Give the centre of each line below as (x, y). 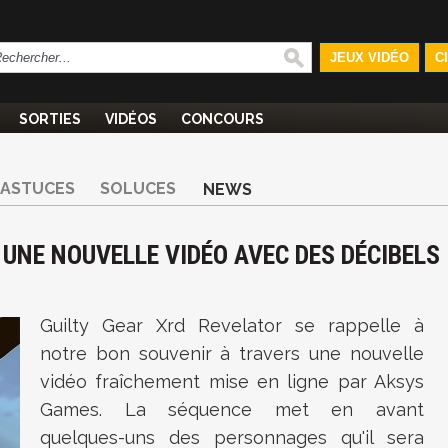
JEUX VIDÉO (369, 57)
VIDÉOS (131, 119)
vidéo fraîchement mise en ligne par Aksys (232, 381)
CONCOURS (222, 119)
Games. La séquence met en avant (232, 409)
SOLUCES (138, 188)
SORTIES (50, 119)
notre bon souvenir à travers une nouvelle (232, 353)
